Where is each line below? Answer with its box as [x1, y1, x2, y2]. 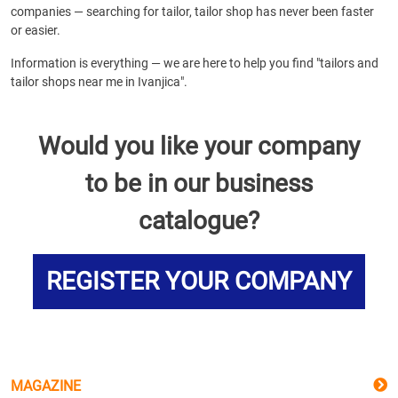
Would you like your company [38, 131, 360, 161]
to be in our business [85, 169, 313, 198]
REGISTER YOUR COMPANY [46, 267, 352, 296]
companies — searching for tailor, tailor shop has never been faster [11, 4, 374, 19]
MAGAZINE [11, 378, 81, 394]
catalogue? [139, 206, 259, 235]
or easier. [11, 23, 60, 37]
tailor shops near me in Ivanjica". [11, 75, 187, 89]
